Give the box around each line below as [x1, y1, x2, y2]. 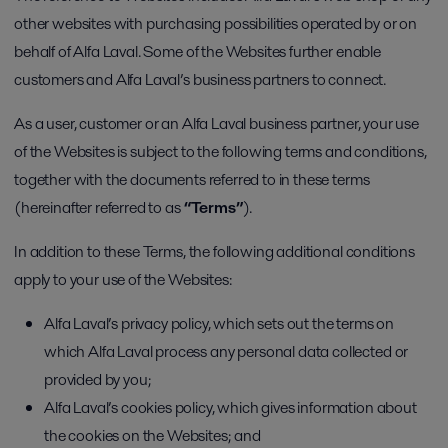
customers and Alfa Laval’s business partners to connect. [14, 68, 387, 91]
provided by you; [44, 368, 152, 391]
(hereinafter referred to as [14, 196, 184, 219]
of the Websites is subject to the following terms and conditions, [14, 140, 427, 163]
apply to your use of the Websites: [14, 268, 232, 291]
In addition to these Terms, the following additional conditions [14, 240, 415, 263]
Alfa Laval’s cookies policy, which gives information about [44, 396, 417, 419]
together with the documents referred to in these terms [14, 168, 370, 191]
